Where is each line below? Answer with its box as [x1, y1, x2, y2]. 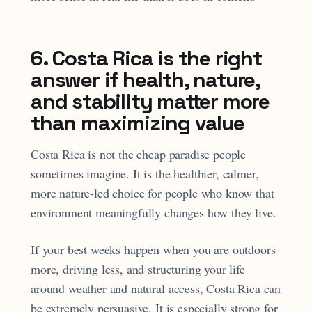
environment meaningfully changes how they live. [31, 204, 276, 221]
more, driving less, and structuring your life [31, 260, 245, 277]
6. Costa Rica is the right [31, 45, 262, 72]
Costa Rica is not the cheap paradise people [31, 146, 247, 163]
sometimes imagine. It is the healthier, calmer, [31, 165, 259, 182]
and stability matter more [31, 88, 270, 116]
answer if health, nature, [31, 66, 260, 94]
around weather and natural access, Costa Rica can [31, 279, 281, 297]
